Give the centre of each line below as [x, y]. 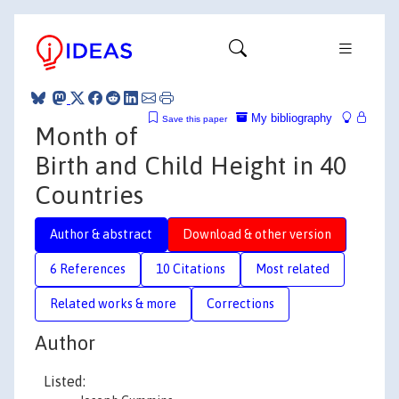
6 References [88, 269]
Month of [86, 136]
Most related [293, 269]
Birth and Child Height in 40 [191, 165]
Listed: [65, 381]
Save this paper [195, 118]
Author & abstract [101, 234]
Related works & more [113, 303]
